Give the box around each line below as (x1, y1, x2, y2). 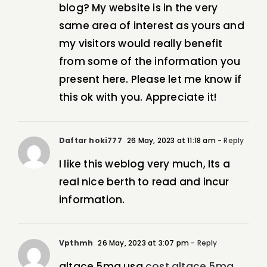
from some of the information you (59, 54, 241, 69)
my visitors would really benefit (59, 36, 223, 51)
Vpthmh (59, 238, 94, 249)
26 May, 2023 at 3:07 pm (96, 238, 190, 249)
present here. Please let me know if (59, 72, 241, 87)
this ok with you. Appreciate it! (59, 90, 217, 105)
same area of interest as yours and (59, 18, 244, 33)
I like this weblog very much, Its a (59, 157, 230, 172)
